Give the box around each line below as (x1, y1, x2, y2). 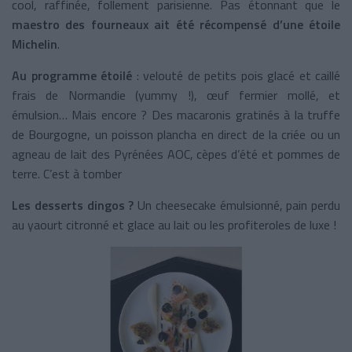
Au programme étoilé (12, 65, 137, 85)
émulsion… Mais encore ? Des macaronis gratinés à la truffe (12, 104, 340, 124)
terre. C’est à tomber (12, 163, 122, 183)
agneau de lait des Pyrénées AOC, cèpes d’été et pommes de (12, 144, 340, 163)
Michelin (12, 34, 57, 53)
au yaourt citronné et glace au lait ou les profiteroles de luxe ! (12, 214, 336, 234)
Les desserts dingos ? (12, 195, 134, 214)
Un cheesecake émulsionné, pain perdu (134, 195, 340, 214)
